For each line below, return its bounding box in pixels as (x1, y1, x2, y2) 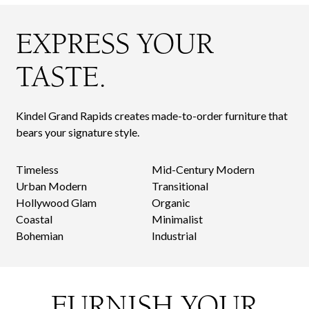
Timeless (16, 162, 59, 176)
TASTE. (16, 59, 107, 94)
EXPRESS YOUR (16, 26, 214, 61)
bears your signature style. (16, 125, 140, 139)
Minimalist (152, 212, 203, 226)
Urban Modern (16, 179, 88, 192)
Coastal (16, 212, 53, 226)
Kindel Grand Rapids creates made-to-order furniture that (16, 108, 288, 122)
